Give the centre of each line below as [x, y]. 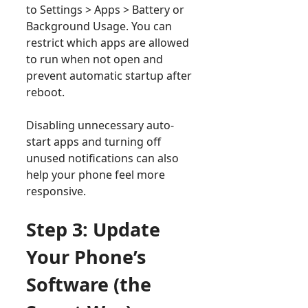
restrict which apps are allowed [108, 42]
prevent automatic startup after [109, 75]
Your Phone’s [86, 256]
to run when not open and [95, 59]
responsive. [56, 191]
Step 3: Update [93, 229]
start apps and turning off [93, 141]
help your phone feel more [96, 174]
